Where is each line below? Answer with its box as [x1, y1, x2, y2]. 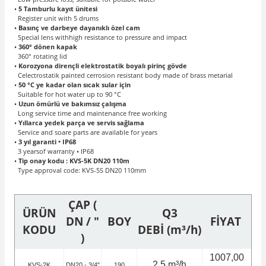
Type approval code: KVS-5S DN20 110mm [14, 166, 146, 175]
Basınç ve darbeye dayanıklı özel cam [18, 23, 140, 33]
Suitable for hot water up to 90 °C [14, 90, 121, 99]
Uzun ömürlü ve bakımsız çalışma [18, 99, 126, 109]
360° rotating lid [14, 52, 67, 61]
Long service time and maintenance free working [14, 109, 167, 118]
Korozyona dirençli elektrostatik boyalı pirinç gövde [18, 61, 187, 71]
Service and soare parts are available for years [14, 128, 157, 137]
